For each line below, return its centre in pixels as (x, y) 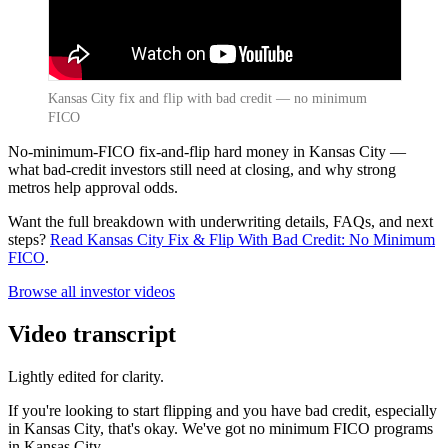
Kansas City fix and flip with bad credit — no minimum (207, 98)
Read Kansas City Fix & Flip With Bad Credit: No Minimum (242, 239)
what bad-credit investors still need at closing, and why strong (202, 169)
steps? (29, 239)
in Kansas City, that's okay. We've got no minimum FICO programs (220, 428)
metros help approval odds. (93, 187)
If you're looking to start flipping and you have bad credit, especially (222, 410)
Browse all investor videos (91, 291)
